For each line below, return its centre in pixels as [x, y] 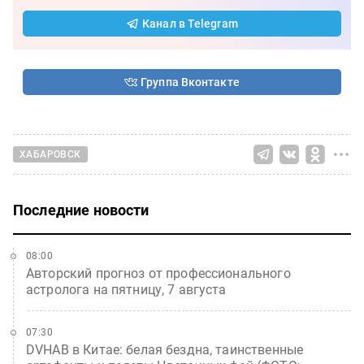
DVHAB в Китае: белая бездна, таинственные [165, 349]
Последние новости [81, 210]
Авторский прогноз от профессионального [158, 273]
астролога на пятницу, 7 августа [126, 289]
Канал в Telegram [190, 23]
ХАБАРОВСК [50, 155]
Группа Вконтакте [190, 82]
